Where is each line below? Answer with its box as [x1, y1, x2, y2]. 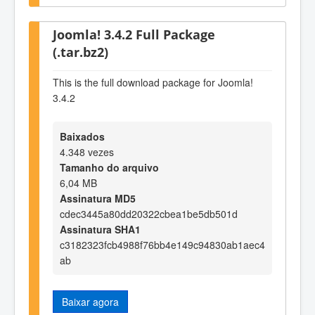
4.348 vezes [60, 144, 114, 159]
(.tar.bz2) [53, 42, 108, 60]
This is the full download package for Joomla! [53, 75, 253, 90]
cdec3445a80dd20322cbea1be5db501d [60, 206, 238, 221]
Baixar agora [62, 294, 119, 309]
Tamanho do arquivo [60, 160, 159, 174]
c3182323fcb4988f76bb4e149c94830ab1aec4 [60, 237, 265, 252]
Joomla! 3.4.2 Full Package [53, 25, 215, 43]
